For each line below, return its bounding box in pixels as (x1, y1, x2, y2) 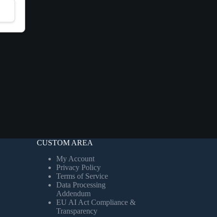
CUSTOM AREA (36, 139, 93, 147)
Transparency (56, 206, 97, 215)
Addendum (56, 189, 91, 198)
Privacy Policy (56, 163, 101, 171)
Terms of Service (56, 171, 108, 180)
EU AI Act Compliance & (56, 198, 136, 206)
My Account (56, 154, 94, 163)
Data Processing (56, 180, 106, 189)
